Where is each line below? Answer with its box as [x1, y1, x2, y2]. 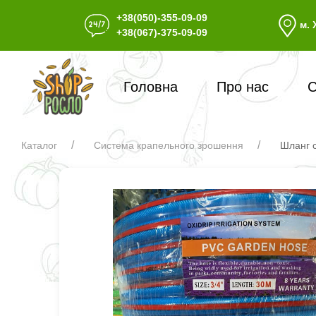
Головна [123, 79, 178, 95]
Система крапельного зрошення [94, 140, 243, 152]
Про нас [217, 79, 269, 95]
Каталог [21, 140, 57, 152]
